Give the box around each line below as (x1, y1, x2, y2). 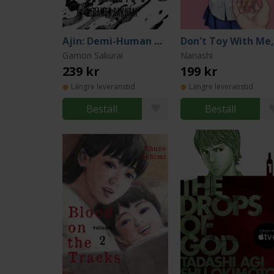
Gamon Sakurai (62, 50, 123, 61)
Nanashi (180, 50, 213, 61)
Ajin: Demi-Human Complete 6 (154, 34, 162, 48)
